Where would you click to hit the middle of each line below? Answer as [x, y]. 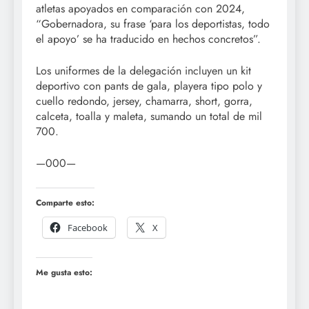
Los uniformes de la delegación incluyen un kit [143, 71]
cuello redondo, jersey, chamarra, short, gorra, [144, 101]
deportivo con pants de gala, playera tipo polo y [149, 86]
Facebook [88, 228]
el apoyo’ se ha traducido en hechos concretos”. [148, 39]
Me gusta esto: [64, 273]
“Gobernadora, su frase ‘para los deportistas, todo [153, 24]
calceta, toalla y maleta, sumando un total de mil [149, 117]
